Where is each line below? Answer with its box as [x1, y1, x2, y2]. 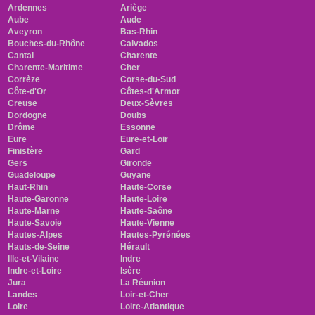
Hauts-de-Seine [8, 241, 70, 252]
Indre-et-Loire [8, 265, 63, 276]
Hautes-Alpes [8, 229, 63, 240]
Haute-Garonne [8, 193, 70, 204]
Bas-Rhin [120, 26, 158, 37]
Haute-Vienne [120, 217, 175, 228]
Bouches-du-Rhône [8, 38, 86, 49]
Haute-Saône [120, 205, 173, 216]
